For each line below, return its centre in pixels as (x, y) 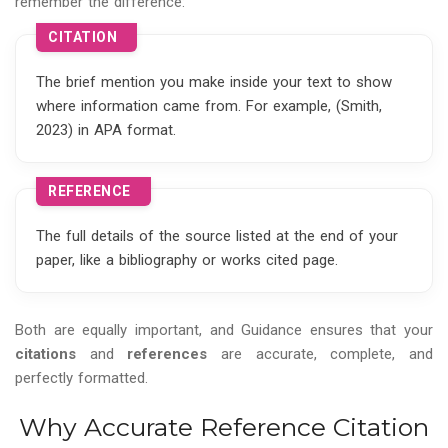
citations (45, 354)
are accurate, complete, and (320, 354)
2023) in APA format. (106, 130)
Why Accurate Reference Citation (224, 427)
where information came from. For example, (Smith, (209, 106)
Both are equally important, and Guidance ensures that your (224, 330)
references (167, 354)
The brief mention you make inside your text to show (214, 82)
